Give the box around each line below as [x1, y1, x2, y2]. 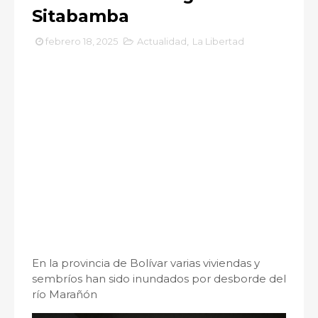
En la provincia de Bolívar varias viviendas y [32, 256, 260, 270]
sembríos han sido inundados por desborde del [32, 272, 286, 285]
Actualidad [137, 35, 187, 47]
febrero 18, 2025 [45, 35, 118, 47]
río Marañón [32, 287, 97, 301]
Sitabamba [32, 6, 129, 26]
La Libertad [192, 35, 244, 47]
